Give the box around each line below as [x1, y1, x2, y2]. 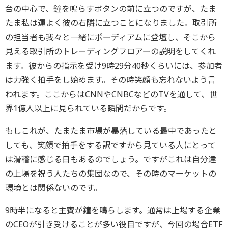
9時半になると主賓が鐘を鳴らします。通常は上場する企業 [5, 205, 220, 216]
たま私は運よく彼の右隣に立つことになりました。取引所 [5, 17, 217, 28]
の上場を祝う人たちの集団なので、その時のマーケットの [5, 168, 216, 179]
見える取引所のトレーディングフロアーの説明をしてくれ [5, 46, 216, 57]
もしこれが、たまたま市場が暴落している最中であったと [5, 125, 217, 136]
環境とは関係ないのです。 [5, 182, 104, 193]
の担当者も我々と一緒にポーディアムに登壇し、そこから [5, 32, 216, 43]
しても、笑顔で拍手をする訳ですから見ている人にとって [5, 139, 216, 151]
